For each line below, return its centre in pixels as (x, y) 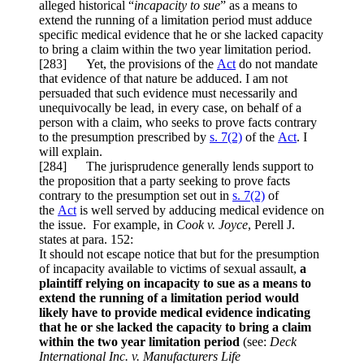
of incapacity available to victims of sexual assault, (169, 269)
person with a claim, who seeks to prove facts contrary (178, 123)
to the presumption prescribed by (124, 137)
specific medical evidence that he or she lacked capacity (181, 35)
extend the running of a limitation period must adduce (175, 20)
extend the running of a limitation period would (169, 298)
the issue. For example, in (108, 225)
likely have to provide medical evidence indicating (175, 313)
